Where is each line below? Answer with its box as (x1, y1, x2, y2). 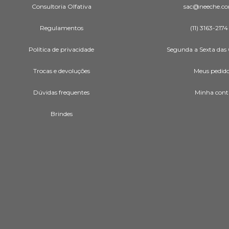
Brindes (50, 109, 73, 118)
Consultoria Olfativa (31, 2, 91, 10)
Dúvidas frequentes (33, 88, 89, 96)
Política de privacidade (29, 45, 94, 53)
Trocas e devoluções (33, 66, 90, 75)
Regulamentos (39, 24, 83, 32)
